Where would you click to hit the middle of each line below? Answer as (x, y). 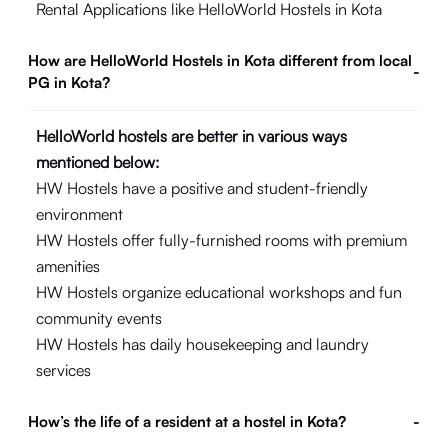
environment (79, 214)
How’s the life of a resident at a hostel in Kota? (187, 421)
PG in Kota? (69, 82)
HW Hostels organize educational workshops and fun (219, 292)
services (63, 370)
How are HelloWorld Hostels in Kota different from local (220, 60)
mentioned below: (98, 162)
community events (99, 318)
